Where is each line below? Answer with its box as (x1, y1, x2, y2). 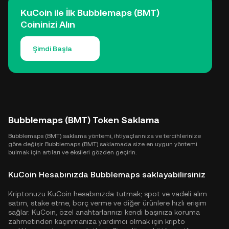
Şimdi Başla (33, 44, 72, 53)
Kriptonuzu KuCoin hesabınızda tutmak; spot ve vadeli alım (8, 189, 207, 198)
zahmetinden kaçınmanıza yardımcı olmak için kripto (8, 217, 185, 225)
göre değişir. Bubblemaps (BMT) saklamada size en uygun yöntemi (8, 140, 197, 148)
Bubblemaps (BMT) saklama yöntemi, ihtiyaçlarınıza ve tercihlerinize (8, 132, 201, 140)
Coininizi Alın (20, 18, 75, 30)
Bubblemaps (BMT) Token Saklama (8, 114, 159, 125)
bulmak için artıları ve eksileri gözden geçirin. (8, 148, 136, 156)
